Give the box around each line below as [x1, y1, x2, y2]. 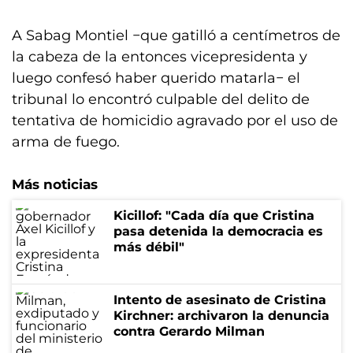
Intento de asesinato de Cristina [113, 292, 326, 307]
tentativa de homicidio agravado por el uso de [12, 112, 338, 129]
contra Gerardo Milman [113, 324, 265, 339]
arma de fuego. [12, 133, 120, 150]
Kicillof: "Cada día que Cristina [113, 208, 314, 223]
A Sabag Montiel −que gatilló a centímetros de [12, 27, 340, 44]
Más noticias [12, 176, 98, 192]
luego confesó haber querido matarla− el [12, 69, 300, 87]
